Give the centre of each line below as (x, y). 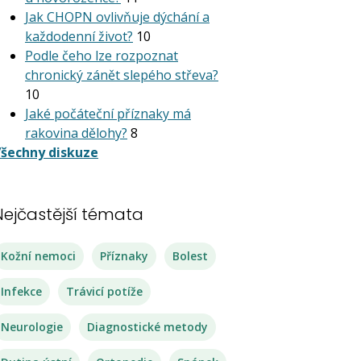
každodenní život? (79, 36)
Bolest (190, 256)
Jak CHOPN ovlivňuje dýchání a (117, 17)
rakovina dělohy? (76, 133)
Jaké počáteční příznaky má (108, 114)
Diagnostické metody (147, 327)
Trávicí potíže (104, 291)
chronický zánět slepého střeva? (122, 75)
